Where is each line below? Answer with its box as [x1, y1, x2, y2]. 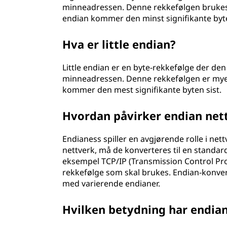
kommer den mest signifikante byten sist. [62, 84, 222, 95]
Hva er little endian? [62, 36, 176, 52]
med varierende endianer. [62, 178, 161, 189]
